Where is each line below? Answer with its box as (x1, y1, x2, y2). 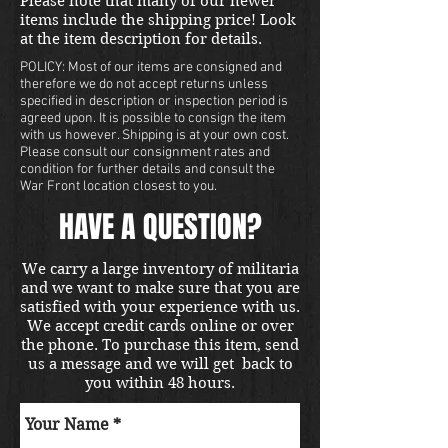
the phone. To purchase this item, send (21, 335, 299, 354)
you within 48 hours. (85, 373, 235, 392)
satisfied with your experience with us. (20, 297, 300, 316)
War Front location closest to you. (20, 177, 220, 195)
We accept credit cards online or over (26, 316, 294, 335)
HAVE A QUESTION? (58, 204, 262, 249)
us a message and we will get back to (27, 354, 293, 373)
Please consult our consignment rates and (20, 143, 270, 161)
